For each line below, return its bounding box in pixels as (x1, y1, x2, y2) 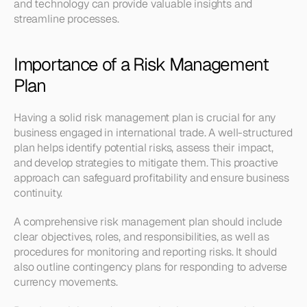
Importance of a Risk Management (14, 53, 269, 76)
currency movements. (14, 275, 118, 289)
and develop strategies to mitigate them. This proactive (14, 156, 279, 170)
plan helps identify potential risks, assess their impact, (14, 140, 273, 155)
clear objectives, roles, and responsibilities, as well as (14, 230, 269, 244)
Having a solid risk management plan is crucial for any (14, 110, 275, 125)
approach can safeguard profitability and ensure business (14, 171, 290, 185)
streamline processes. (14, 12, 119, 26)
